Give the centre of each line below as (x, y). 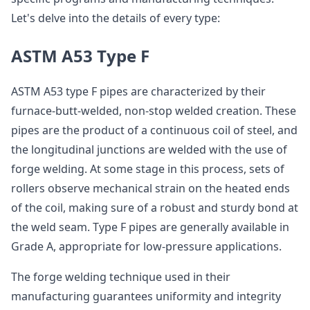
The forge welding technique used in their (121, 277)
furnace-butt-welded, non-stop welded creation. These (154, 111)
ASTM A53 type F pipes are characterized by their (138, 91)
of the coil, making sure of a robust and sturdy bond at (155, 208)
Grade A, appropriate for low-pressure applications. (146, 246)
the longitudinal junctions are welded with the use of (149, 149)
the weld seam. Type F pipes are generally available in (150, 227)
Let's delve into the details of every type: (116, 18)
